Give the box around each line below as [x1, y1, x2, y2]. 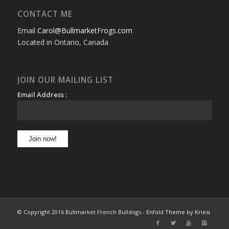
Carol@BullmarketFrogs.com [37, 26, 132, 36]
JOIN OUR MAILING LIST [17, 75, 113, 86]
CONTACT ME [17, 9, 73, 20]
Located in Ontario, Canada [17, 37, 108, 48]
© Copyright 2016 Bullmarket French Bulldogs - [17, 208, 146, 216]
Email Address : [17, 90, 67, 100]
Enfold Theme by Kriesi [146, 208, 210, 216]
